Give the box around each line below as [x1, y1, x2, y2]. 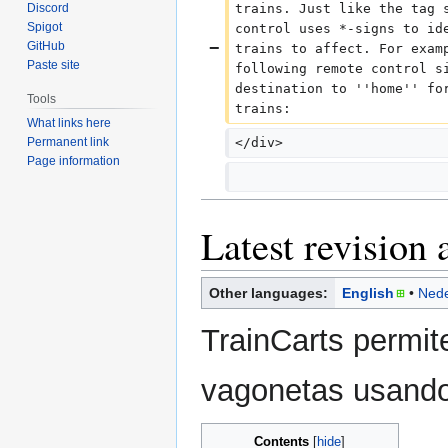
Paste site [27, 58, 81, 73]
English [342, 284, 394, 301]
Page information [27, 154, 121, 169]
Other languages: [209, 284, 328, 301]
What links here [27, 116, 112, 131]
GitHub [27, 39, 66, 54]
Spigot [27, 20, 63, 35]
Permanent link [27, 135, 110, 150]
